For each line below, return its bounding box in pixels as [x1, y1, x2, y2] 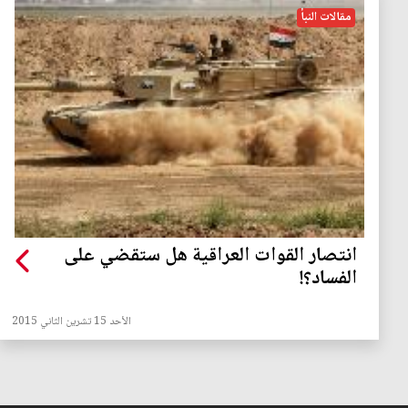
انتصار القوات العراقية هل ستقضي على [64, 240, 357, 274]
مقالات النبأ [301, 7, 352, 28]
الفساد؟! [299, 262, 357, 297]
